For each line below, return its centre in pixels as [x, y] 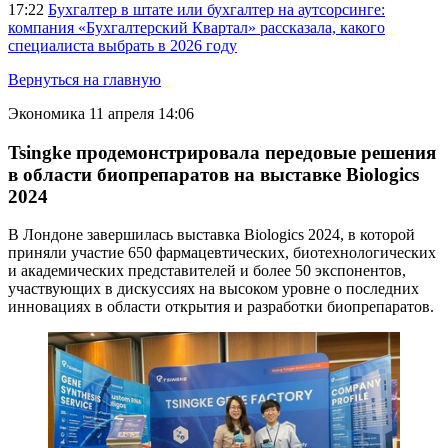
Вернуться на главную [84, 79]
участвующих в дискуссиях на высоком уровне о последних [213, 289]
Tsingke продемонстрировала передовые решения [222, 152]
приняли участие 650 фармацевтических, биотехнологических [222, 253]
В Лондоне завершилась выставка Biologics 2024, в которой [211, 235]
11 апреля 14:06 [141, 113]
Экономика [46, 113]
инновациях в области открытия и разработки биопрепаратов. [221, 307]
